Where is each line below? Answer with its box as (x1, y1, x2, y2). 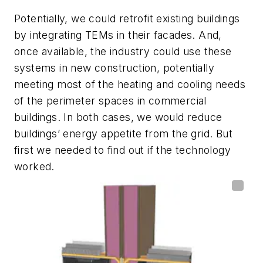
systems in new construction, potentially (14, 61, 214, 74)
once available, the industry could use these (14, 45, 232, 58)
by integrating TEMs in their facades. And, (14, 28, 222, 41)
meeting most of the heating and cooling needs (14, 77, 245, 90)
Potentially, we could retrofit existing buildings (14, 12, 240, 25)
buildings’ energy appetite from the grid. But (14, 127, 232, 140)
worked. (14, 160, 55, 173)
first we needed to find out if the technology (14, 143, 231, 156)
